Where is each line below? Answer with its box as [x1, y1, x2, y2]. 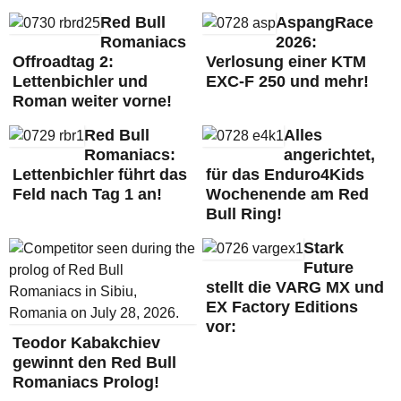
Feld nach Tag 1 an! [13, 184, 162, 203]
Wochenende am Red [205, 184, 369, 203]
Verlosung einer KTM [205, 52, 366, 71]
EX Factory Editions [205, 297, 358, 316]
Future [303, 258, 354, 277]
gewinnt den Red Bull [13, 353, 176, 371]
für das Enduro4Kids [205, 165, 364, 183]
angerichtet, [283, 145, 375, 164]
